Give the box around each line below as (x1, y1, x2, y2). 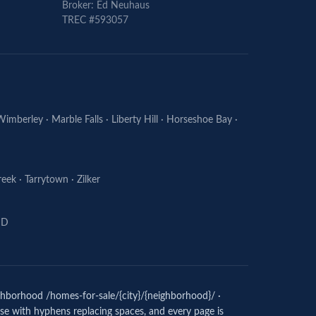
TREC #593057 (62, 16, 128, 25)
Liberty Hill (111, 115, 158, 125)
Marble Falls (51, 115, 103, 125)
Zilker (77, 175, 100, 185)
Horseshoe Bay (166, 115, 232, 125)
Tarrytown (25, 175, 68, 185)
